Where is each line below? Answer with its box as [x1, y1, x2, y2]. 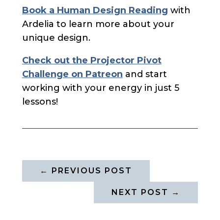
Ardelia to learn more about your [22, 19, 174, 30]
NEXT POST [111, 188, 169, 197]
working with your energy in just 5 [22, 82, 179, 94]
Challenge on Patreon [22, 69, 123, 80]
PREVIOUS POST [51, 166, 132, 176]
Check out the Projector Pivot [22, 55, 162, 66]
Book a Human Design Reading [22, 5, 168, 16]
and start [122, 69, 167, 80]
